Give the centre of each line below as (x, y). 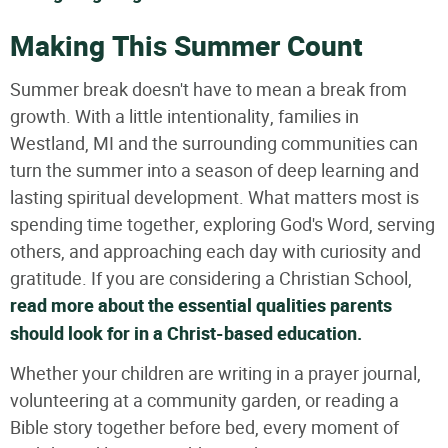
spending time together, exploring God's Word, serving (222, 224)
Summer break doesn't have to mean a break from (208, 89)
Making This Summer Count (186, 47)
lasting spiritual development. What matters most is (214, 197)
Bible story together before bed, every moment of (204, 427)
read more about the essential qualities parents (201, 306)
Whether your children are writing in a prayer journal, (215, 373)
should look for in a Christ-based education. (186, 334)
